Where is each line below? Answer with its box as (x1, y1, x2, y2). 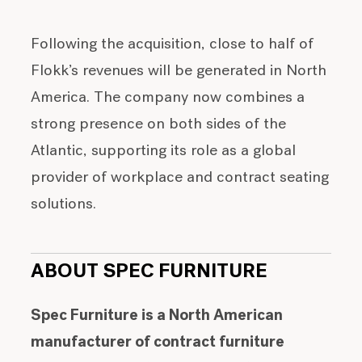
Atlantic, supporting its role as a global (31, 144, 297, 160)
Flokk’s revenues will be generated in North (31, 64, 327, 80)
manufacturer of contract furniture (31, 335, 285, 351)
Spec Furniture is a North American (31, 308, 284, 324)
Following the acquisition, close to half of (31, 37, 314, 53)
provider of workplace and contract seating (31, 170, 330, 187)
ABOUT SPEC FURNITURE (31, 262, 268, 282)
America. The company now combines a (31, 90, 305, 107)
